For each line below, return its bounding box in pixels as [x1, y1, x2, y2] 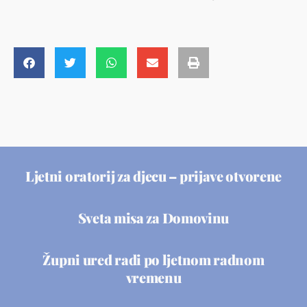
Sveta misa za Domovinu [77, 208, 230, 227]
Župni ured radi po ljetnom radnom [42, 249, 265, 269]
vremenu [125, 267, 182, 286]
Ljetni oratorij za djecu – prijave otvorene [25, 166, 282, 185]
